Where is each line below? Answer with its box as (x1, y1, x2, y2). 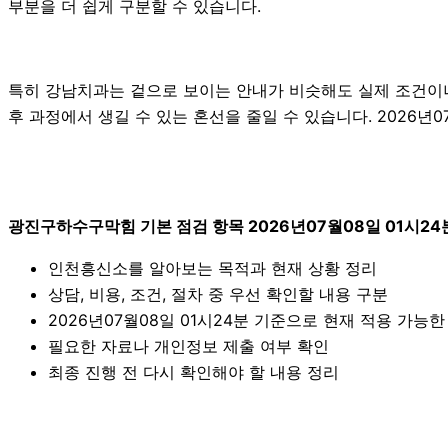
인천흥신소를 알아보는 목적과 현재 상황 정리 (48, 257, 377, 278)
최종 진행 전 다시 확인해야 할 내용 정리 (48, 361, 339, 382)
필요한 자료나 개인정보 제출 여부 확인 (48, 335, 329, 356)
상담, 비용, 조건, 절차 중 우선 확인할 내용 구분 (48, 283, 388, 304)
